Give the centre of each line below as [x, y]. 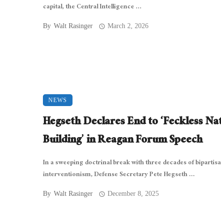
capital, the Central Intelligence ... [92, 8]
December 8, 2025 [133, 194]
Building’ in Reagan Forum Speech [123, 141]
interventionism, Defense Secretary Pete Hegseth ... [119, 175]
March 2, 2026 [128, 26]
